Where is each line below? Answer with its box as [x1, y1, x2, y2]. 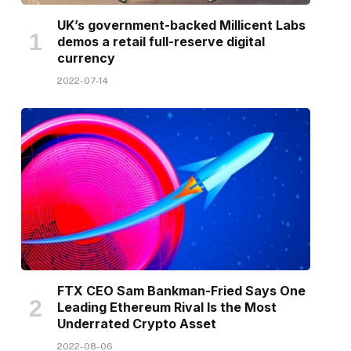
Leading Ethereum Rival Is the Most [56, 299, 277, 316]
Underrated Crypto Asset [56, 316, 216, 332]
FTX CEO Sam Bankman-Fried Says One [56, 283, 306, 299]
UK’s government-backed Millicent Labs [56, 16, 306, 33]
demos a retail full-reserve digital [56, 33, 265, 49]
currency [56, 49, 115, 66]
